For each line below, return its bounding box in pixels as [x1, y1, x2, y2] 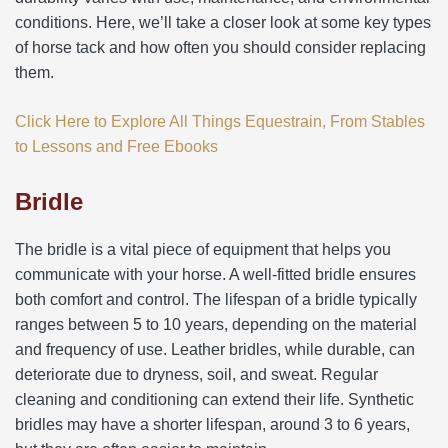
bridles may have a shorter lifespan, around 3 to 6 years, [15, 415, 410, 433]
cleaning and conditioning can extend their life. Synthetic [15, 390, 414, 408]
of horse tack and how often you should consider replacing [15, 38, 426, 56]
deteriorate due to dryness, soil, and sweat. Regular [15, 365, 378, 383]
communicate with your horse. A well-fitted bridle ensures [15, 265, 416, 283]
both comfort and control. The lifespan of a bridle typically [15, 290, 417, 308]
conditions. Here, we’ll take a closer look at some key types [15, 13, 431, 31]
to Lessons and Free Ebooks [15, 137, 218, 155]
